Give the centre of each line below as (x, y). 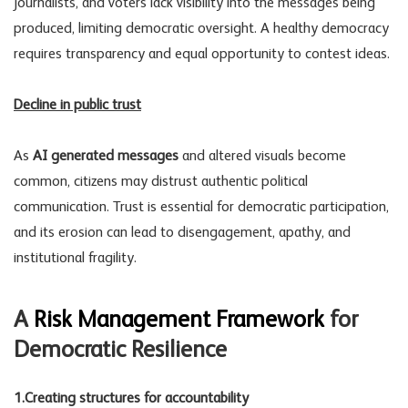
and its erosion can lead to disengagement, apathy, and (182, 233)
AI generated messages (106, 156)
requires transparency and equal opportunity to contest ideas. (202, 54)
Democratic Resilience (120, 351)
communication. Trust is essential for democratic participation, (201, 207)
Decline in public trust (77, 105)
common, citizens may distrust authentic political (161, 182)
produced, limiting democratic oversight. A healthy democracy (201, 29)
